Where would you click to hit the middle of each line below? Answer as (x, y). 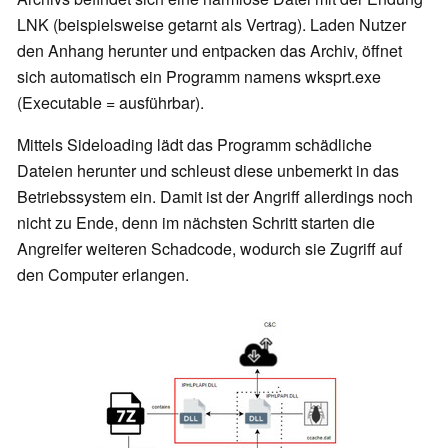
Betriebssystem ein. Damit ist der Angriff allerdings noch (215, 197)
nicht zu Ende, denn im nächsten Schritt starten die (196, 223)
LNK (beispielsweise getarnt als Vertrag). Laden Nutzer (211, 25)
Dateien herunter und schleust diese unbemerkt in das (208, 171)
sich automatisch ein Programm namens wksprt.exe (199, 77)
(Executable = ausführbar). (110, 103)
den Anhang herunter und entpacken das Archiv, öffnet (209, 51)
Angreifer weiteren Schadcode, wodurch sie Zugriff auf (209, 249)
